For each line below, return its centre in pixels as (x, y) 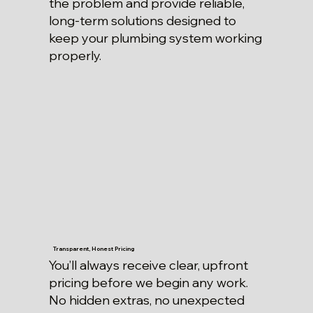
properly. (75, 56)
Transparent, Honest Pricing (94, 249)
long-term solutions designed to (142, 21)
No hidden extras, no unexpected (146, 300)
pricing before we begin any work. (148, 283)
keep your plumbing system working (155, 38)
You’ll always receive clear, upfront (148, 265)
